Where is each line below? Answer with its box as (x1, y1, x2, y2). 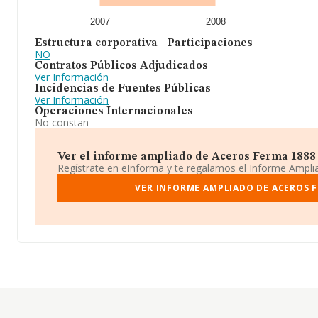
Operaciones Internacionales (35, 106, 193, 117)
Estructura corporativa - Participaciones (35, 38, 253, 49)
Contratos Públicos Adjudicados (35, 60, 208, 72)
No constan (35, 116, 89, 129)
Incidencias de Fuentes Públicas (35, 83, 211, 94)
